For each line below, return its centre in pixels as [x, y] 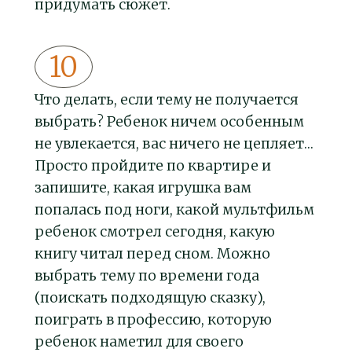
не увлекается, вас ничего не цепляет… [174, 144]
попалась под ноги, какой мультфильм [174, 210]
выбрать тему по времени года [147, 276]
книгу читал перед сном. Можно [152, 254]
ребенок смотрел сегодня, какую [155, 232]
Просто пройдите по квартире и [153, 166]
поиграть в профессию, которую [153, 320]
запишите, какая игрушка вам [143, 188]
